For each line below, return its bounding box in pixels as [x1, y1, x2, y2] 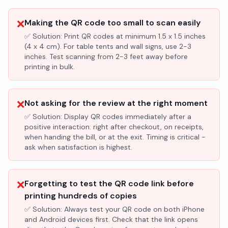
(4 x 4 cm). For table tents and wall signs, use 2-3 [24, 42, 191, 51]
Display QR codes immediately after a [64, 112, 191, 121]
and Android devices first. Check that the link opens [24, 215, 198, 224]
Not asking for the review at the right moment [24, 98, 208, 108]
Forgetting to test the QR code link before [24, 178, 194, 189]
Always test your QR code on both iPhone [64, 205, 205, 214]
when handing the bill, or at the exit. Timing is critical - [24, 132, 206, 141]
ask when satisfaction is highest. [24, 142, 132, 152]
